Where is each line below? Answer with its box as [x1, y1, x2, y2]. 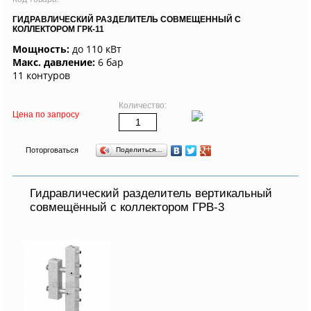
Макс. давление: [12, 55, 95, 69]
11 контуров [12, 68, 70, 82]
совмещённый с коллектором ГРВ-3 [30, 200, 224, 214]
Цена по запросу [12, 109, 79, 119]
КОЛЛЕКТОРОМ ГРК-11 [12, 24, 104, 34]
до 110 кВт [72, 42, 121, 56]
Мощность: [12, 42, 69, 56]
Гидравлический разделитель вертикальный [30, 186, 272, 200]
